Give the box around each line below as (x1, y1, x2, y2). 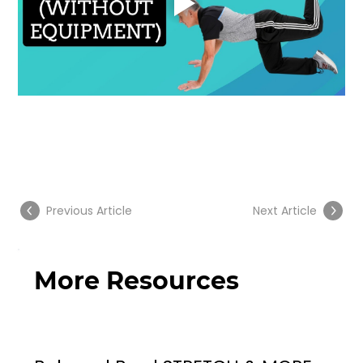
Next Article (252, 202, 317, 219)
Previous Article (46, 202, 133, 219)
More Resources (33, 266, 239, 297)
